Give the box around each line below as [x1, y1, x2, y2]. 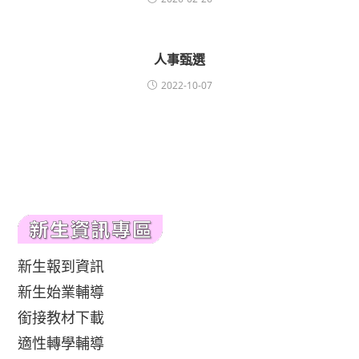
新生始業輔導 [18, 282, 105, 301]
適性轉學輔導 [18, 333, 105, 353]
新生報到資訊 [18, 256, 105, 276]
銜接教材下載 [18, 308, 105, 327]
